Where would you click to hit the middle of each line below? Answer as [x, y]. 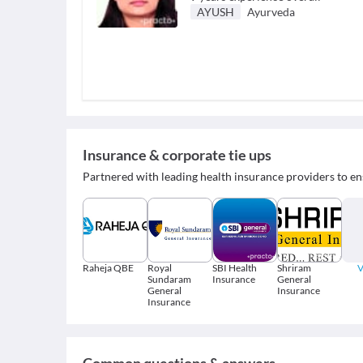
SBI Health [235, 268]
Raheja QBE [108, 268]
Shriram [294, 268]
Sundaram [169, 280]
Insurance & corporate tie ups [177, 155]
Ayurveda [271, 12]
